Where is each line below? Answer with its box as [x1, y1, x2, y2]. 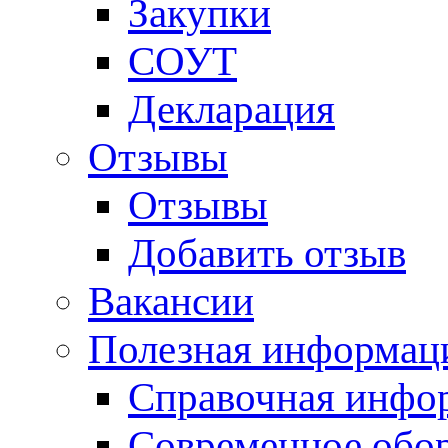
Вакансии [88, 277, 254, 324]
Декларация [128, 85, 335, 132]
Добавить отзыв [128, 229, 406, 276]
